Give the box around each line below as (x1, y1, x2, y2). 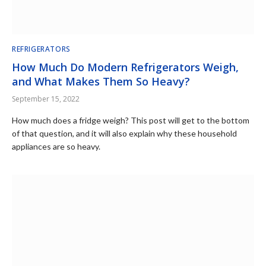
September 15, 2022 (12, 94, 80, 104)
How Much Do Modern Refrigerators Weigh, (12, 60, 239, 74)
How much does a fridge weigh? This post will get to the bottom (12, 115, 249, 125)
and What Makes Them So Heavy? (12, 74, 190, 88)
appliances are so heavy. (12, 141, 100, 151)
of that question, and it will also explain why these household (12, 128, 237, 138)
